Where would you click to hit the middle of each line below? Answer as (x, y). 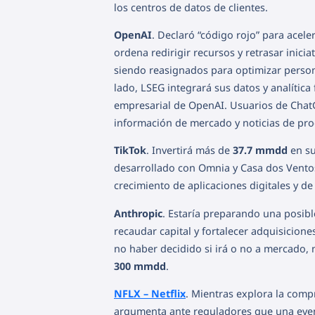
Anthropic (138, 213)
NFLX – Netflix (150, 294)
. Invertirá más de (189, 150)
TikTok (130, 150)
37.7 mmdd (260, 150)
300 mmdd (140, 266)
